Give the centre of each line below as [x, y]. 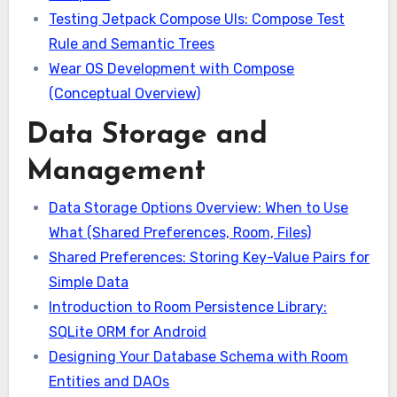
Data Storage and [147, 135]
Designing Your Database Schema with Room [199, 356]
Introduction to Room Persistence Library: [188, 307]
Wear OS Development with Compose [172, 68]
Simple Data [89, 282]
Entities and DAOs [109, 381]
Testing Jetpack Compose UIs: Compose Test [197, 19]
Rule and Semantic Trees [132, 43]
